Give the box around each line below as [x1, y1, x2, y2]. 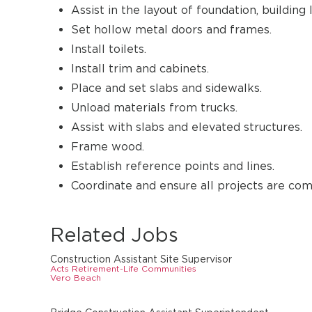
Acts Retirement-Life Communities [50, 264, 196, 274]
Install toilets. [71, 42, 146, 56]
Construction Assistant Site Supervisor [50, 253, 232, 265]
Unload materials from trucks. [71, 101, 237, 114]
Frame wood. [71, 140, 144, 153]
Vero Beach [50, 273, 101, 283]
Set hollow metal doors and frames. [71, 23, 272, 36]
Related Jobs [50, 224, 178, 246]
